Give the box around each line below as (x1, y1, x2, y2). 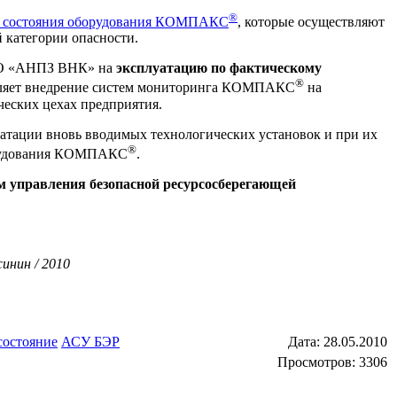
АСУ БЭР (61, 334, 120, 350)
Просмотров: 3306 (277, 354, 387, 370)
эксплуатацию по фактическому (116, 60, 322, 76)
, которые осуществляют (237, 14, 385, 30)
